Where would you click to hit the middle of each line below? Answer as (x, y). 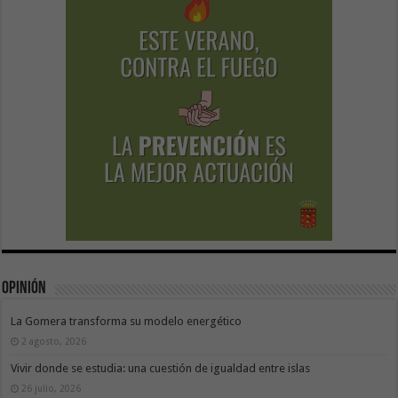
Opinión (24, 288)
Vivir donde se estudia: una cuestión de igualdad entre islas (161, 368)
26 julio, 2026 (52, 388)
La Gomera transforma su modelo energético (127, 321)
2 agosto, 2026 (54, 341)
